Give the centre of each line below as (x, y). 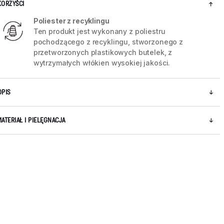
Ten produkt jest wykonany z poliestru (99, 31)
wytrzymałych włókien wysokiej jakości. (102, 63)
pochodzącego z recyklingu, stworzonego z (108, 42)
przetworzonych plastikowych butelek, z (103, 52)
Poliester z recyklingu (71, 21)
